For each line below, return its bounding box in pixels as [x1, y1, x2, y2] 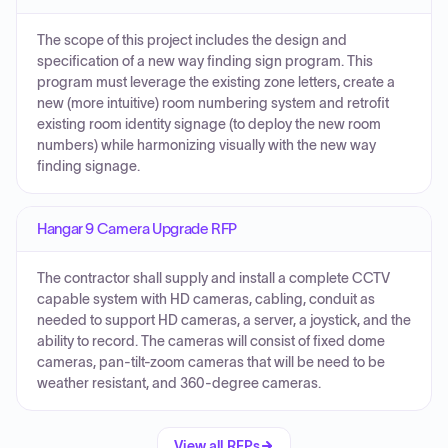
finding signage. [37, 159, 140, 174]
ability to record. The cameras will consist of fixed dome [37, 334, 385, 349]
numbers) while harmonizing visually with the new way [37, 138, 376, 153]
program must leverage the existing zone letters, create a [37, 75, 395, 90]
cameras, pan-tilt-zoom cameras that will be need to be [37, 355, 385, 370]
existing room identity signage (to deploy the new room [37, 117, 381, 132]
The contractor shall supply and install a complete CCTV [37, 271, 390, 286]
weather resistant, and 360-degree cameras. [37, 376, 321, 391]
